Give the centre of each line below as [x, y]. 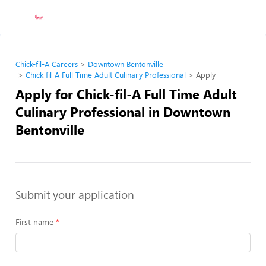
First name [34, 222]
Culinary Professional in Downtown [123, 112]
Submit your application [75, 194]
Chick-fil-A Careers [47, 64]
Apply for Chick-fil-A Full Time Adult [126, 94]
